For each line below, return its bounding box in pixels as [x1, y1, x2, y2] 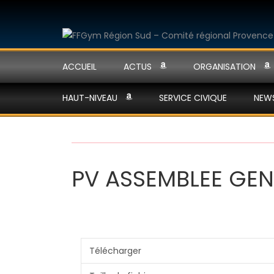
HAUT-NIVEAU [62, 92, 117, 104]
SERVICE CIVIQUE [159, 92, 227, 104]
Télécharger [89, 244, 141, 257]
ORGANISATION [193, 61, 256, 73]
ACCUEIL [62, 61, 97, 73]
